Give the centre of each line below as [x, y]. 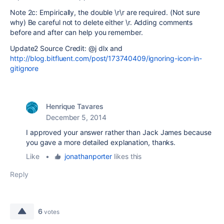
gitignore [24, 68]
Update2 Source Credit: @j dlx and [66, 48]
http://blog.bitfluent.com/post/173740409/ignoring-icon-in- [106, 58]
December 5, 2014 [76, 117]
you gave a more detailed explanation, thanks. [101, 142]
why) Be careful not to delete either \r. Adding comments [101, 22]
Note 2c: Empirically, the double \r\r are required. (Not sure [105, 12]
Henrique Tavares [75, 106]
